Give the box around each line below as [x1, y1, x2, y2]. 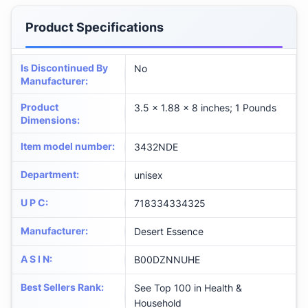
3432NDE [134, 141, 178, 153]
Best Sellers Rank [21, 281, 101, 294]
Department [21, 168, 76, 181]
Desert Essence [134, 225, 203, 238]
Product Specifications [25, 20, 164, 35]
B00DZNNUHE [134, 254, 200, 266]
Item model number [21, 140, 112, 153]
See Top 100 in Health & [134, 282, 242, 294]
